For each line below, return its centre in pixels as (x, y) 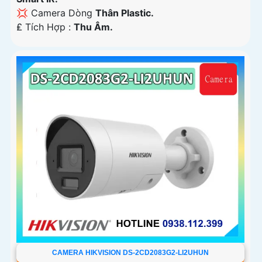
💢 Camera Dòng (56, 13)
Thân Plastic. (125, 13)
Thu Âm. (93, 27)
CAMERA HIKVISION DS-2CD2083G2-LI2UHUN (130, 252)
